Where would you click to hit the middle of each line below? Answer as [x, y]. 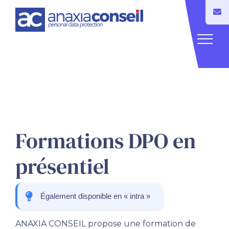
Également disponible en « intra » [95, 196]
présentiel [62, 166]
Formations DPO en [106, 141]
